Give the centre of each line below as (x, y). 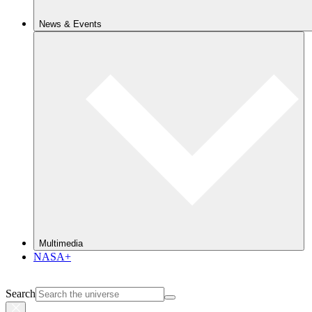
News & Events (70, 24)
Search (21, 294)
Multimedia (61, 243)
